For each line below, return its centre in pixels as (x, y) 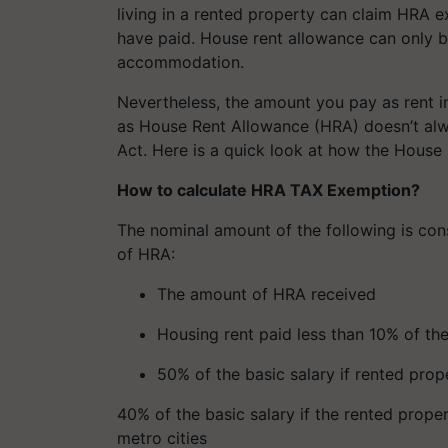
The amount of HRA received (266, 293)
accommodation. (180, 61)
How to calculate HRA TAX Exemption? (268, 189)
